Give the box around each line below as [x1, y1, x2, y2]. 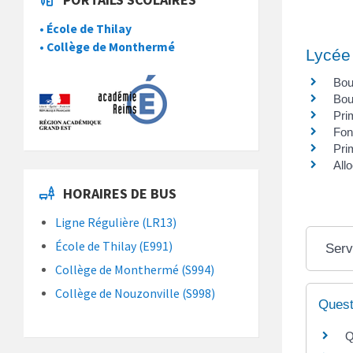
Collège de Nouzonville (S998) [55, 285, 215, 301]
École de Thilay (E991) [55, 238, 173, 254]
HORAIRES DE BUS [63, 184, 176, 203]
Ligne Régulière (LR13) [55, 214, 176, 230]
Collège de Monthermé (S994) [55, 262, 214, 277]
